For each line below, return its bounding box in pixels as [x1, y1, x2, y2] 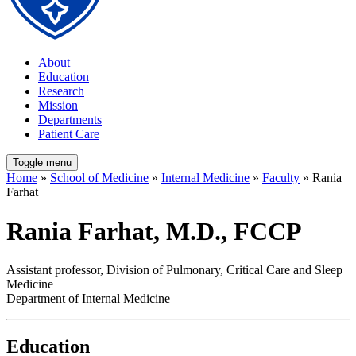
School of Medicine [50, 171, 149, 185]
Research [38, 84, 84, 99]
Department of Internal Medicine [6, 292, 170, 306]
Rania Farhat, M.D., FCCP [6, 216, 302, 246]
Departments [38, 113, 102, 127]
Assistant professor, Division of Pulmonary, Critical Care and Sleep [6, 263, 342, 277]
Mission [38, 99, 78, 113]
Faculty [262, 171, 300, 185]
